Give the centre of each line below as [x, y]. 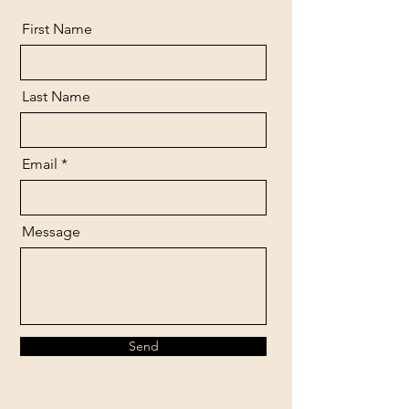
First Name [57, 28]
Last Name [56, 96]
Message [51, 231]
